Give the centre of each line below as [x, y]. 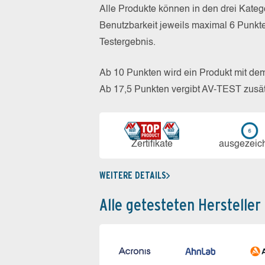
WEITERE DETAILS [133, 176]
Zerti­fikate [152, 144]
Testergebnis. [127, 43]
